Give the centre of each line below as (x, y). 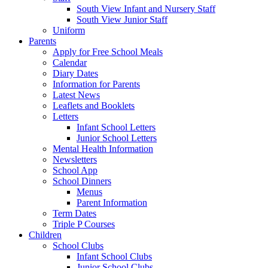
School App (75, 170)
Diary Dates (75, 74)
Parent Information (112, 203)
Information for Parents (96, 84)
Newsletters (75, 160)
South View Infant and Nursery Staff (146, 9)
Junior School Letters (117, 138)
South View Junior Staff (122, 20)
